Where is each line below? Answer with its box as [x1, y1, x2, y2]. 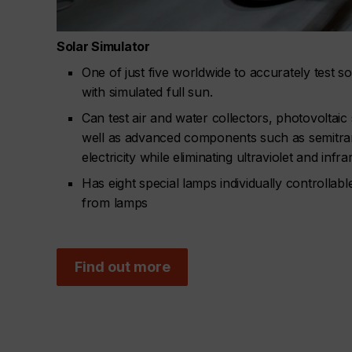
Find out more [74, 258, 170, 276]
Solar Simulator [57, 38, 150, 54]
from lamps [82, 195, 148, 211]
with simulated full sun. [82, 84, 213, 100]
